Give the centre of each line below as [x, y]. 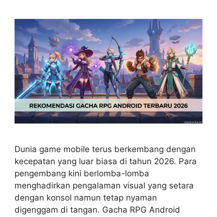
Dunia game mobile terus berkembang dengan [105, 149]
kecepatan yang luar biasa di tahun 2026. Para [106, 162]
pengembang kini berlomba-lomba [82, 174]
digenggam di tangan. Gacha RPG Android [97, 210]
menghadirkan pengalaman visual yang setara [104, 186]
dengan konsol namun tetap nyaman [86, 198]
